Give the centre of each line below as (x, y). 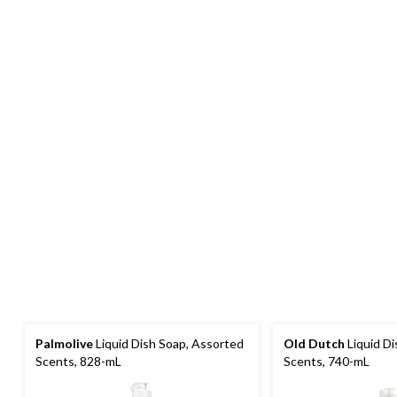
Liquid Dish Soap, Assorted (168, 344)
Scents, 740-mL (327, 362)
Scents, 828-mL (78, 362)
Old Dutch (314, 344)
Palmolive (64, 344)
